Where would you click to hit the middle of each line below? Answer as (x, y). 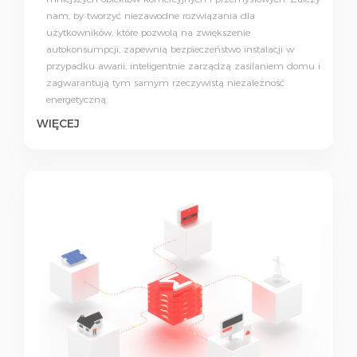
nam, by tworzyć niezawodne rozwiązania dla (151, 16)
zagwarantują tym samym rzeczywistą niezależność (165, 83)
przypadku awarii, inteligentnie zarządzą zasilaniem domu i (183, 66)
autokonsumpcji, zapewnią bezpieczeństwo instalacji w (170, 49)
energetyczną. (77, 100)
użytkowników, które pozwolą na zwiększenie (148, 33)
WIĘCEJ (58, 124)
